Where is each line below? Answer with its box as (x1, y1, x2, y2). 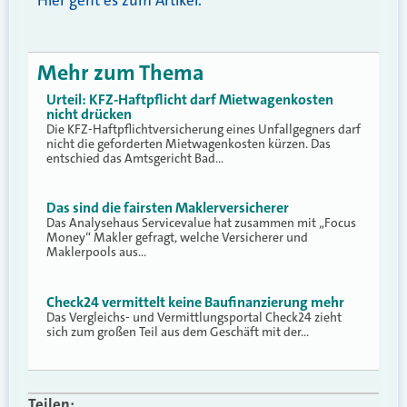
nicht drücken (46, 104, 132, 124)
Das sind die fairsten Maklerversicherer (46, 198, 289, 218)
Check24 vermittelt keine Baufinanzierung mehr (46, 292, 344, 312)
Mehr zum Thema (37, 57, 204, 87)
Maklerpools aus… (46, 243, 146, 261)
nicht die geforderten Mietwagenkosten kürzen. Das (46, 134, 331, 152)
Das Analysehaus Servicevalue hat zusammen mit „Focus (46, 214, 356, 232)
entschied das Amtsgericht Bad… (46, 149, 223, 166)
